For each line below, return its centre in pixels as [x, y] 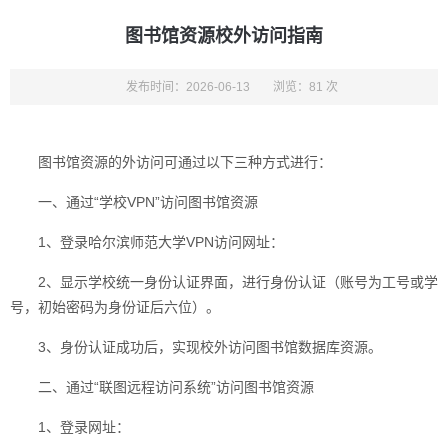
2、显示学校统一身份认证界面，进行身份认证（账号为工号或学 [238, 282]
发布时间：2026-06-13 [188, 87]
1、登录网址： [84, 427]
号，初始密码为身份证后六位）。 [115, 307]
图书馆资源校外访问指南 [224, 36]
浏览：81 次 [305, 87]
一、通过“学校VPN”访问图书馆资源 [148, 202]
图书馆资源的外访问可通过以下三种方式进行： [185, 162]
